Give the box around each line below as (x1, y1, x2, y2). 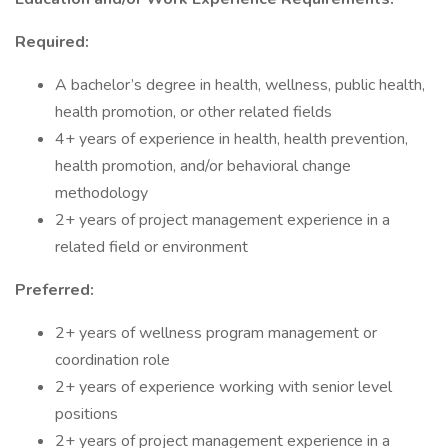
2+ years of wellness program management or (55, 322, 377, 344)
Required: (15, 31, 89, 53)
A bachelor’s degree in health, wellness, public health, (55, 74, 425, 96)
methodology (55, 182, 148, 204)
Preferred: (15, 279, 94, 301)
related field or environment (55, 236, 248, 258)
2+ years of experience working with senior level (55, 376, 392, 398)
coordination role (55, 349, 170, 371)
